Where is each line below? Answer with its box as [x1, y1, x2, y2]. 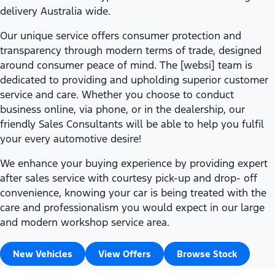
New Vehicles [13, 247, 72, 260]
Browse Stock [177, 247, 237, 260]
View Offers [98, 247, 151, 260]
